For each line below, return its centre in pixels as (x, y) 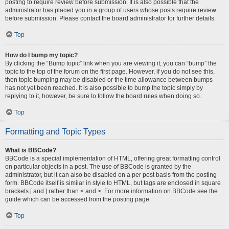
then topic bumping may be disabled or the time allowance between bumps (109, 80)
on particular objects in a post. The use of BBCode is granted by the (98, 167)
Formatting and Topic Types (55, 132)
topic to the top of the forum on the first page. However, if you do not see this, (110, 72)
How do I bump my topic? (41, 55)
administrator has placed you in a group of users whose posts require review (111, 10)
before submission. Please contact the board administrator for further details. (110, 18)
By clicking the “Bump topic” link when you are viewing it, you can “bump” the (111, 63)
